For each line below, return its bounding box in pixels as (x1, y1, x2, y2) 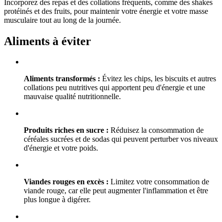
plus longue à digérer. (24, 195, 91, 204)
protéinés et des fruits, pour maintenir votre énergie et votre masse (4, 6, 208, 15)
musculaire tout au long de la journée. (4, 15, 121, 24)
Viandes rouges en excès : (24, 177, 109, 186)
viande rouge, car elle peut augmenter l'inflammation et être (24, 186, 208, 195)
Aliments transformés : (24, 74, 100, 83)
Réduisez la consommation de (109, 126, 204, 135)
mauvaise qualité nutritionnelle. (24, 92, 121, 101)
